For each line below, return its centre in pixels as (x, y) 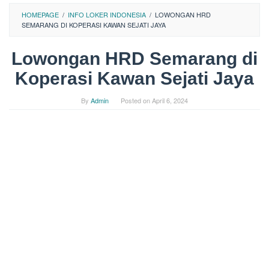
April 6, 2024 (170, 100)
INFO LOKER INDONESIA (107, 14)
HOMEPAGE (40, 14)
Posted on (136, 100)
